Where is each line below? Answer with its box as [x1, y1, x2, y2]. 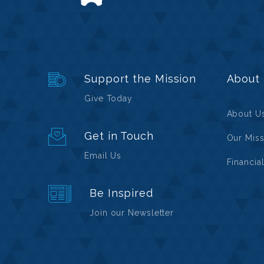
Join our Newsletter [90, 208, 174, 217]
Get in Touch [84, 130, 154, 142]
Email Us [84, 151, 122, 160]
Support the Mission [84, 72, 197, 85]
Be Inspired [90, 187, 153, 199]
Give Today [84, 94, 133, 103]
